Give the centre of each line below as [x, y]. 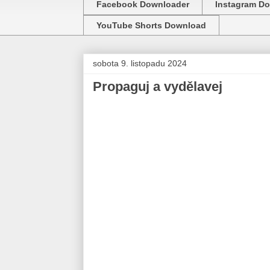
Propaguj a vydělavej [158, 87]
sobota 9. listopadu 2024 [140, 64]
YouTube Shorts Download [151, 25]
